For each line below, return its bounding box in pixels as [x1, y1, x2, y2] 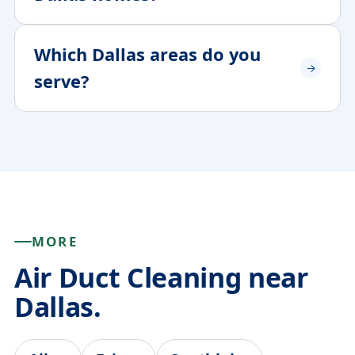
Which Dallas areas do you [34, 43, 261, 66]
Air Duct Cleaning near [14, 259, 308, 296]
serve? [34, 70, 89, 93]
